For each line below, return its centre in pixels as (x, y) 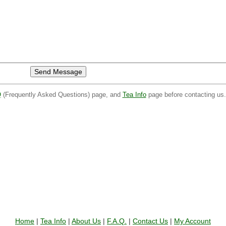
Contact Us (150, 221)
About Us (86, 221)
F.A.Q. (117, 221)
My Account (192, 221)
